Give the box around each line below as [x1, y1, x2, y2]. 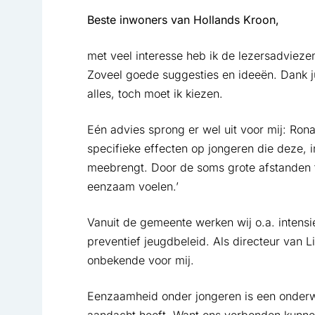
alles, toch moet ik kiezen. [86, 86, 223, 101]
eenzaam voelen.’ [86, 179, 179, 194]
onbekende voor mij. [86, 253, 194, 268]
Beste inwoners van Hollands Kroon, [86, 13, 279, 27]
